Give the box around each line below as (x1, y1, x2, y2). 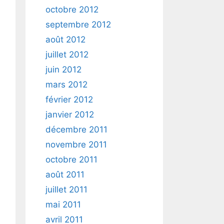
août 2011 (45, 169, 84, 179)
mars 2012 (45, 79, 87, 89)
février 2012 (45, 94, 93, 104)
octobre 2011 (45, 154, 97, 164)
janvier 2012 (45, 109, 94, 119)
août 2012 (45, 34, 85, 44)
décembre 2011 (45, 124, 107, 134)
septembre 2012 (45, 19, 111, 29)
